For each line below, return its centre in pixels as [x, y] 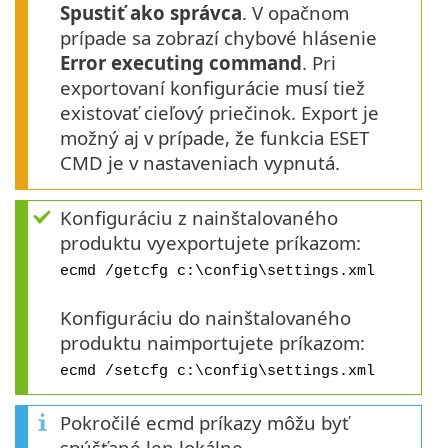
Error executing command [181, 63]
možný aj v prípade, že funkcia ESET [214, 138]
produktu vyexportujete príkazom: [210, 243]
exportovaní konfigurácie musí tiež [212, 88]
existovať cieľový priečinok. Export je [219, 113]
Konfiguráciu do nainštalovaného [205, 318]
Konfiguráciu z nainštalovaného [199, 218]
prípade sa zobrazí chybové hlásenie [218, 38]
